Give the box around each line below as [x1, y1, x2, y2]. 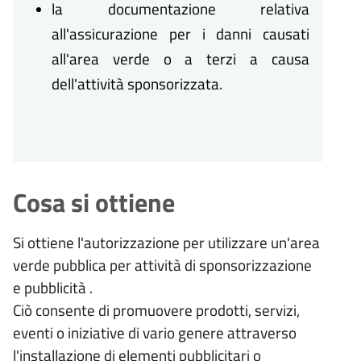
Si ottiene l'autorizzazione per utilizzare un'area [13, 230, 320, 254]
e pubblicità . [13, 275, 93, 299]
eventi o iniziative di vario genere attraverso [13, 320, 297, 344]
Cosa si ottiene [13, 182, 175, 222]
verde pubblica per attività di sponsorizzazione [13, 252, 312, 276]
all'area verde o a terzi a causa [52, 47, 309, 71]
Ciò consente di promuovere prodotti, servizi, [13, 297, 300, 322]
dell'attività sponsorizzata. [52, 72, 222, 96]
